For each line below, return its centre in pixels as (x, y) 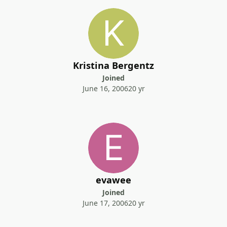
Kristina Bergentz (113, 66)
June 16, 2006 (105, 89)
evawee (113, 180)
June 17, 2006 (105, 203)
